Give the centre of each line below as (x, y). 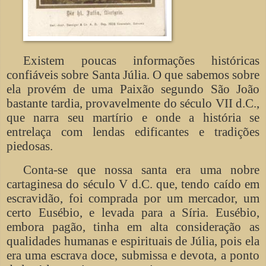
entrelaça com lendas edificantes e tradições (133, 132)
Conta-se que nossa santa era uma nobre (141, 170)
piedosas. (30, 146)
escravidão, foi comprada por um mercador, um (133, 198)
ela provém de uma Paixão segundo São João (133, 89)
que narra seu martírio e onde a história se (133, 117)
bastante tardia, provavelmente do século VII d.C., (133, 103)
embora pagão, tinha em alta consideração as (133, 227)
